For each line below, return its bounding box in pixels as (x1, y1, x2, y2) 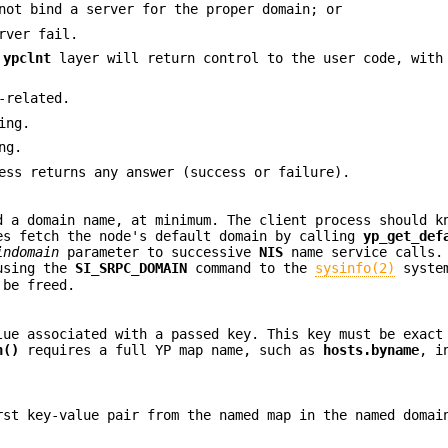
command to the (187, 260, 316, 277)
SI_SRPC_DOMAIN (75, 260, 188, 277)
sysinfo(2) (315, 260, 396, 277)
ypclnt (3, 49, 52, 66)
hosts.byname (323, 342, 420, 359)
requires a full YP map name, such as (19, 342, 324, 359)
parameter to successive (59, 244, 260, 261)
